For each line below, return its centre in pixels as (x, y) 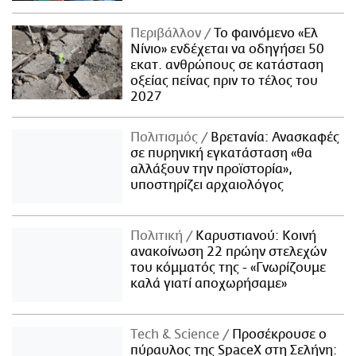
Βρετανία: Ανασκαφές (274, 137)
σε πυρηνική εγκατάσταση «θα (222, 153)
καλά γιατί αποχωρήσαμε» (209, 283)
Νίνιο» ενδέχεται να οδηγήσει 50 (228, 49)
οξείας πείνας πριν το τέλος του (224, 81)
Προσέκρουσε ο (278, 334)
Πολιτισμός (166, 137)
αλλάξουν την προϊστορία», (212, 169)
